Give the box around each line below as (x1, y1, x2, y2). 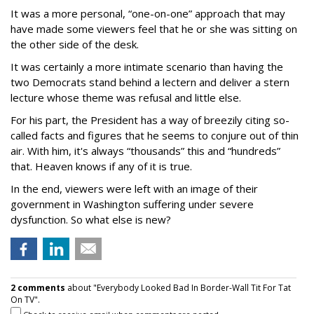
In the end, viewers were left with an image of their (11, 182, 258, 196)
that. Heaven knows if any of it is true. (11, 159, 192, 174)
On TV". (11, 294, 40, 306)
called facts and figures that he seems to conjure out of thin (11, 128, 299, 143)
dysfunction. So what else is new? (11, 212, 171, 227)
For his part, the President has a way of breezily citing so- (11, 113, 289, 128)
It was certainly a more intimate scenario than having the (11, 60, 283, 74)
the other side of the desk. (11, 37, 139, 52)
